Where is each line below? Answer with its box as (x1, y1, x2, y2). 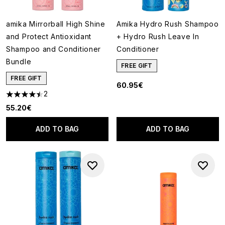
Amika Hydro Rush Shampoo (117, 20, 219, 28)
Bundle (6, 57, 32, 66)
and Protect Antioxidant (6, 32, 92, 41)
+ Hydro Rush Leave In (117, 32, 199, 41)
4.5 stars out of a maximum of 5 (6, 93, 119, 102)
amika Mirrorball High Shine (6, 20, 105, 28)
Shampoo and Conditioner (6, 45, 101, 53)
